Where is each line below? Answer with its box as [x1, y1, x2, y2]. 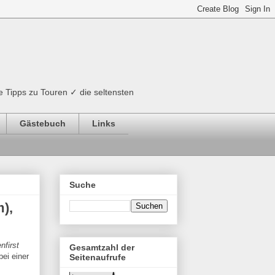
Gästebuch [20, 118, 66, 129]
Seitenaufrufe [69, 252, 126, 263]
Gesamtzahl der [69, 242, 134, 253]
